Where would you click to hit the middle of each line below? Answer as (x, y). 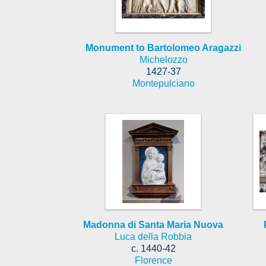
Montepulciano (163, 83)
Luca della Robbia (153, 236)
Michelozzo (163, 59)
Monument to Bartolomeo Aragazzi (163, 47)
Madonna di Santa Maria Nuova (153, 224)
